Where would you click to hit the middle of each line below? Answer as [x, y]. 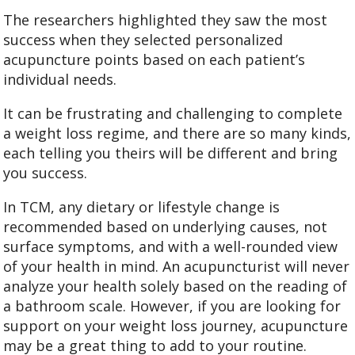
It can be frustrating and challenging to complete [173, 114]
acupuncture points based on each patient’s [155, 60]
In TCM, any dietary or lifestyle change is [142, 207]
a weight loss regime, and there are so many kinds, [177, 134]
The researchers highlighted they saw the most [166, 20]
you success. [48, 173]
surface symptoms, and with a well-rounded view [171, 247]
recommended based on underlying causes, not [166, 227]
